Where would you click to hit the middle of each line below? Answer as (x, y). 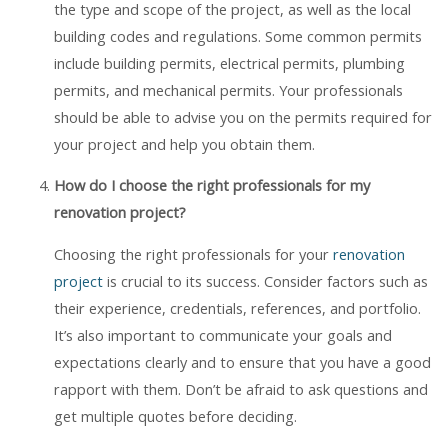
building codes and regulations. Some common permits (237, 35)
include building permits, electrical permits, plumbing (229, 62)
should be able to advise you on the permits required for (242, 116)
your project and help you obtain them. (184, 143)
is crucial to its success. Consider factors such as (265, 280)
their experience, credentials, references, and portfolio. (237, 307)
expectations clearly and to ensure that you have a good (242, 361)
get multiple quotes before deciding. (175, 415)
